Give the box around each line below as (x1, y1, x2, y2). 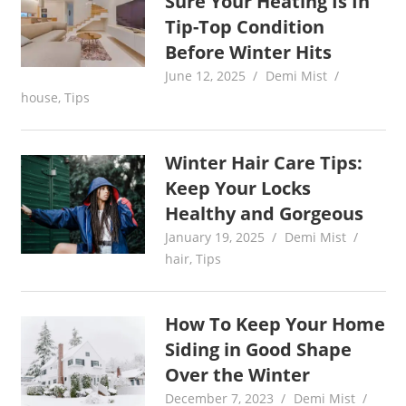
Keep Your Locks (165, 176, 312, 201)
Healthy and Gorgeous (165, 201, 364, 227)
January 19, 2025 (165, 228, 266, 246)
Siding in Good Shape (165, 337, 353, 362)
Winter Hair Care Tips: (165, 150, 363, 176)
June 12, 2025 (165, 67, 246, 85)
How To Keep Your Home (165, 312, 386, 337)
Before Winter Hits (165, 40, 333, 65)
